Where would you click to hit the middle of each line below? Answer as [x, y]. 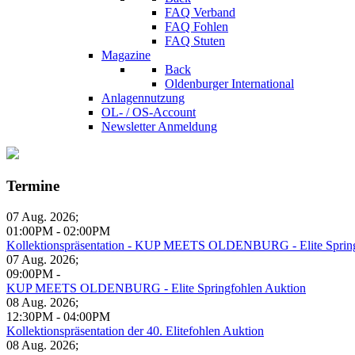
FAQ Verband [200, 13]
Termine [33, 185]
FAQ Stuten [195, 41]
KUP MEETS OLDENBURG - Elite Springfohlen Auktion [156, 288]
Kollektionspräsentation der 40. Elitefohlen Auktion [135, 330]
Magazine [126, 55]
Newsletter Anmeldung [159, 127]
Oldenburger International [229, 84]
